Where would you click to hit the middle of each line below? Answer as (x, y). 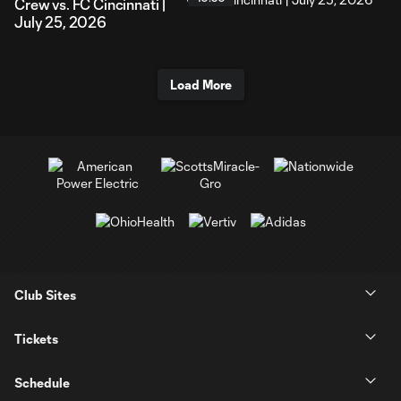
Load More (200, 85)
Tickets (36, 338)
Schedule (42, 382)
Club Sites (45, 294)
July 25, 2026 (60, 22)
